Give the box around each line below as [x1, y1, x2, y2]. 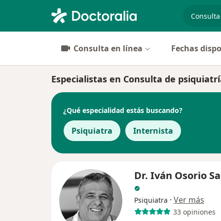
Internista [133, 125, 173, 136]
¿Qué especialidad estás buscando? [63, 105, 183, 115]
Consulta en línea [74, 43, 143, 54]
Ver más [174, 194, 204, 205]
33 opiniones [173, 207, 216, 217]
